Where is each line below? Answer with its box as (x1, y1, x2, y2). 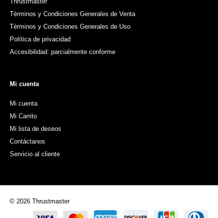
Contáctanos (10, 138, 45, 145)
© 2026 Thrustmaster (10, 198, 70, 205)
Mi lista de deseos (10, 125, 61, 133)
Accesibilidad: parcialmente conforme (10, 48, 115, 56)
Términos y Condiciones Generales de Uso (10, 23, 130, 31)
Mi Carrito (10, 112, 37, 120)
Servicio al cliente (10, 150, 60, 158)
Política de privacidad (10, 36, 71, 43)
